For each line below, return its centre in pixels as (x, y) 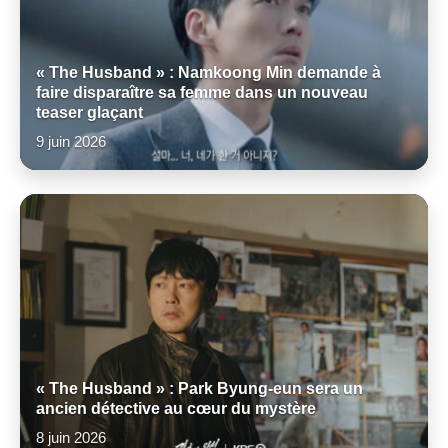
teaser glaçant (89, 112)
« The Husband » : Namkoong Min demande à (208, 72)
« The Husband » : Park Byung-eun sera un (199, 388)
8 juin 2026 (71, 437)
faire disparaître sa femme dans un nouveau (202, 92)
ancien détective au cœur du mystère (176, 408)
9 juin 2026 (71, 141)
